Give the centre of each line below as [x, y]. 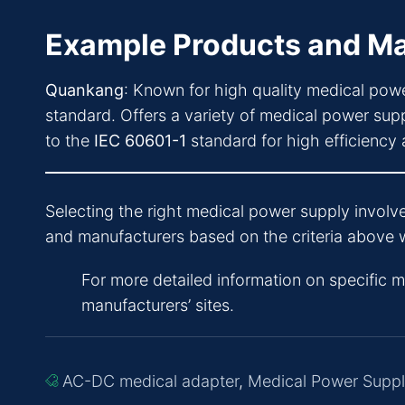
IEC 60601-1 [140, 141]
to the [70, 141]
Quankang [85, 90]
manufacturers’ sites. [158, 306]
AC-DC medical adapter [151, 381]
